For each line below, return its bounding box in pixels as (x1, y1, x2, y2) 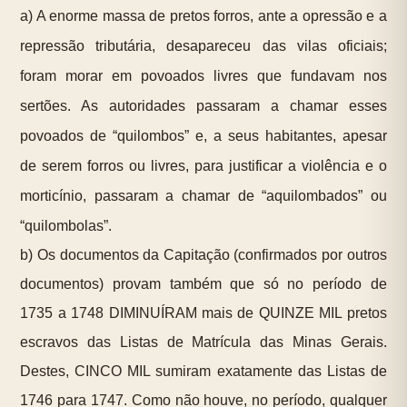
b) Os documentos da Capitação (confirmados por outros (20, 247, 387, 263)
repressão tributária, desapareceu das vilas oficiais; (20, 38, 387, 55)
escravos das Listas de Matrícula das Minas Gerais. (20, 334, 387, 351)
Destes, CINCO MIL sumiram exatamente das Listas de (20, 363, 387, 380)
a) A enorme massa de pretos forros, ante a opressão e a (20, 8, 387, 25)
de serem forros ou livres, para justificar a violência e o (20, 158, 387, 174)
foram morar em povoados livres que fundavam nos (20, 68, 387, 84)
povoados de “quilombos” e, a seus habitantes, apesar (20, 128, 387, 144)
